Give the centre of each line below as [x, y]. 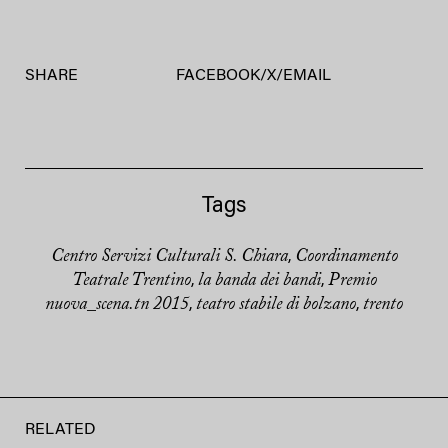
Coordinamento [346, 256]
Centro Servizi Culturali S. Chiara [169, 256]
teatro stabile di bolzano [276, 304]
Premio [352, 280]
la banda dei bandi [259, 280]
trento [383, 304]
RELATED [60, 429]
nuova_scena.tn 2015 [117, 304]
